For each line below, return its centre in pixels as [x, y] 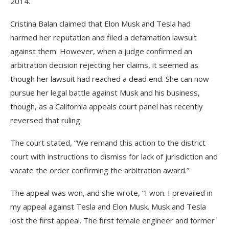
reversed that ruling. [46, 120]
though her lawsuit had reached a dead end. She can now [110, 79]
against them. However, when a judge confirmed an [101, 51]
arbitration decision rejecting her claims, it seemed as [104, 65]
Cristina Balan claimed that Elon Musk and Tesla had [100, 24]
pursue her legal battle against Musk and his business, [105, 93]
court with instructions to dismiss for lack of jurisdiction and [114, 157]
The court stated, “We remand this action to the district [108, 143]
